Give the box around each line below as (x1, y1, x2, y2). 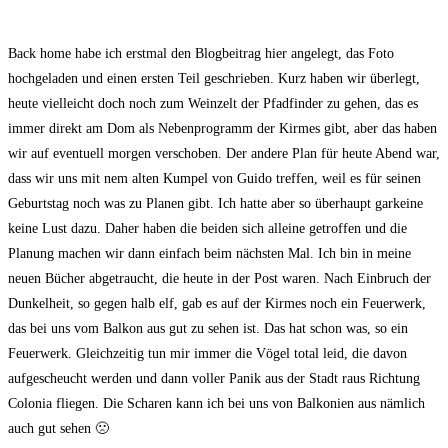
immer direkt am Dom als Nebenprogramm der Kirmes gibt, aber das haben (8, 121, 437, 137)
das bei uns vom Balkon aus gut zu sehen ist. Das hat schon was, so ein (8, 321, 408, 337)
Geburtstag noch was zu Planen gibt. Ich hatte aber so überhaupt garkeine (8, 196, 423, 212)
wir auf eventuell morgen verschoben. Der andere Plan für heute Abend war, (8, 146, 440, 162)
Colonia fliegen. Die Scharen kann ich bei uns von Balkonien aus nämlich (8, 396, 425, 412)
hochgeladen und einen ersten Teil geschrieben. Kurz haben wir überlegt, (8, 71, 420, 87)
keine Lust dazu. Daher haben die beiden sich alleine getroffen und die (8, 221, 407, 237)
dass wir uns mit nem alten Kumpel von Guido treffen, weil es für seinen (8, 171, 421, 187)
